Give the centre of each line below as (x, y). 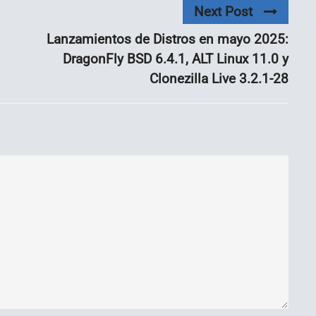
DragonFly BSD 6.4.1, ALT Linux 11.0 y (176, 59)
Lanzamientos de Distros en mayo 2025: (168, 39)
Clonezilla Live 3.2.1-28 (219, 79)
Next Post (223, 11)
